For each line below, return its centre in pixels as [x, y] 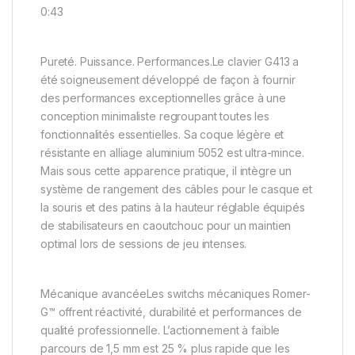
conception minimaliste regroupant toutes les [155, 116]
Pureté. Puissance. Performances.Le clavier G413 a [170, 61]
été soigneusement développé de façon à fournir [168, 79]
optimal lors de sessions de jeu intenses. [144, 243]
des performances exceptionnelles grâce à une [163, 97]
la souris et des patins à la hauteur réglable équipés [173, 207]
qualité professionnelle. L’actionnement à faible [160, 330]
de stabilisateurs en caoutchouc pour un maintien [166, 225]
